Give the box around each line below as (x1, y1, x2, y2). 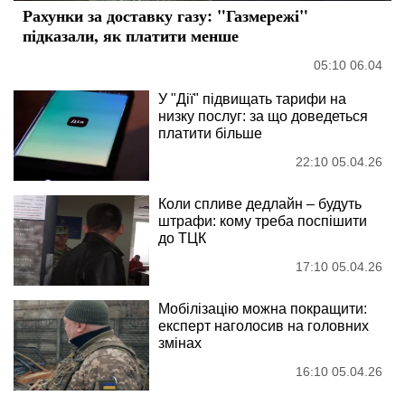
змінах (158, 335, 202, 352)
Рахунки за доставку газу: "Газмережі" (23, 4, 308, 28)
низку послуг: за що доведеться (158, 108, 368, 125)
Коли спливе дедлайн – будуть (158, 196, 362, 212)
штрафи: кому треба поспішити (158, 213, 367, 230)
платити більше (158, 126, 262, 142)
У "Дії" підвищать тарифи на (158, 91, 346, 108)
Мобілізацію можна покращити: (158, 301, 367, 317)
